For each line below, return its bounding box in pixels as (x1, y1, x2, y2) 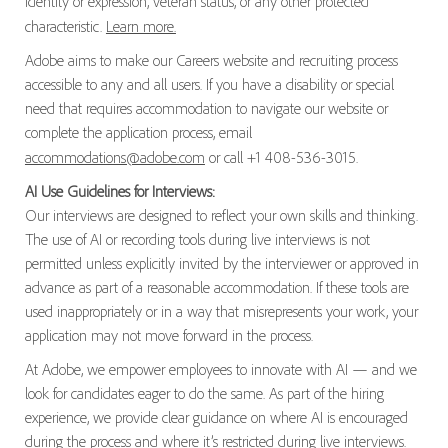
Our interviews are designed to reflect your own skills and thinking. (24, 204, 418, 225)
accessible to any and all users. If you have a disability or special (24, 73, 394, 94)
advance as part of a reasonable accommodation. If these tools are (24, 276, 409, 297)
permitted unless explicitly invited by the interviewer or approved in (24, 252, 419, 273)
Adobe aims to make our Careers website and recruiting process (24, 49, 398, 70)
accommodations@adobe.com (24, 146, 205, 167)
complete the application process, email (24, 121, 252, 142)
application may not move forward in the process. (24, 324, 313, 345)
